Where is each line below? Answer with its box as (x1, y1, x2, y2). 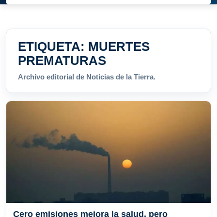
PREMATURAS (18, 53, 106, 68)
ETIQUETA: (18, 39, 88, 54)
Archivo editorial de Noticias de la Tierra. (18, 73, 155, 81)
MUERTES (88, 39, 150, 54)
